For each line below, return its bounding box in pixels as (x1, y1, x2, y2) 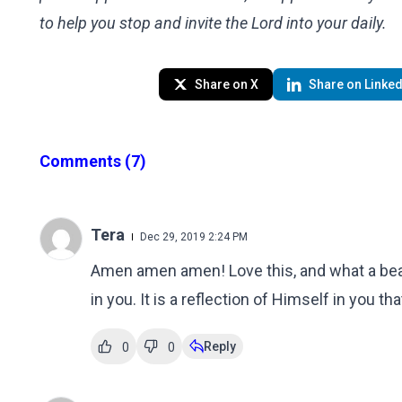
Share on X (194, 77, 258, 92)
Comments (39, 152, 125, 170)
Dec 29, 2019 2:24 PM (139, 231, 248, 243)
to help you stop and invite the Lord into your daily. (39, 13, 387, 32)
